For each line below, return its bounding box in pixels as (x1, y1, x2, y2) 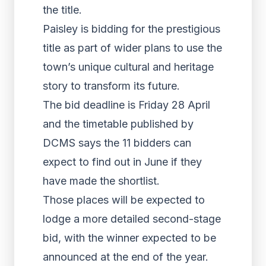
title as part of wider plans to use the (43, 42, 222, 54)
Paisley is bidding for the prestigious (43, 23, 220, 35)
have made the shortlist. (43, 175, 160, 187)
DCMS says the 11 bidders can (43, 137, 191, 149)
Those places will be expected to (43, 194, 205, 206)
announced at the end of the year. (43, 251, 208, 263)
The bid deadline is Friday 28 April (43, 99, 210, 111)
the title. (43, 4, 82, 16)
